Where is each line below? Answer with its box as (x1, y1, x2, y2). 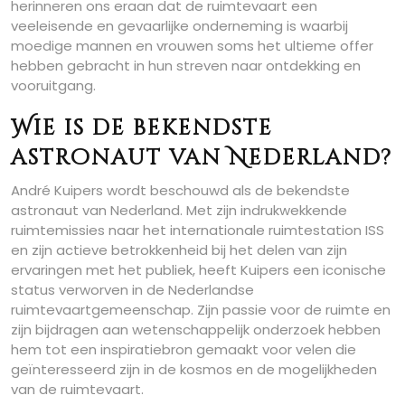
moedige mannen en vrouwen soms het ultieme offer (11, 35, 373, 55)
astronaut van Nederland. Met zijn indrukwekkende (11, 200, 347, 220)
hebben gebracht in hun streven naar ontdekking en (11, 55, 361, 75)
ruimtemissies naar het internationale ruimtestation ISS (11, 220, 384, 240)
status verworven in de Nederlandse (11, 279, 254, 299)
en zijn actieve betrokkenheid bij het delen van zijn (11, 240, 347, 259)
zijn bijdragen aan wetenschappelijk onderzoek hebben (11, 319, 381, 339)
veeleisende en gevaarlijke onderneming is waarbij (11, 15, 348, 35)
